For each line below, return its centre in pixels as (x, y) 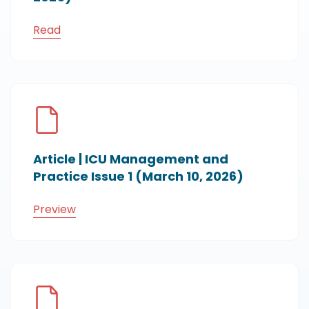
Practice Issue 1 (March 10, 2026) (138, 176)
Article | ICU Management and (131, 159)
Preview (54, 209)
